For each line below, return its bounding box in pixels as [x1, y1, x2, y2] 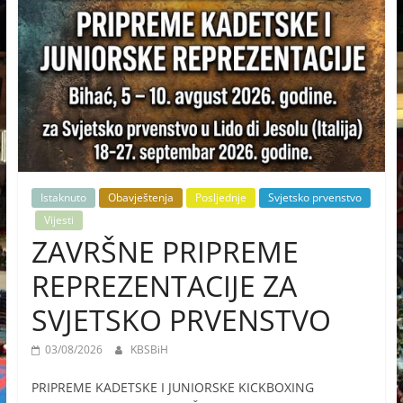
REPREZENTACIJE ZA [31, 266, 297, 306]
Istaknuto [40, 190, 86, 206]
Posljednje [194, 190, 246, 206]
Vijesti [43, 212, 74, 228]
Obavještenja [107, 190, 174, 206]
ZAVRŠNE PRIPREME [31, 232, 299, 272]
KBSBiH [130, 342, 168, 358]
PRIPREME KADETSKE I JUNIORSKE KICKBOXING [31, 379, 314, 397]
